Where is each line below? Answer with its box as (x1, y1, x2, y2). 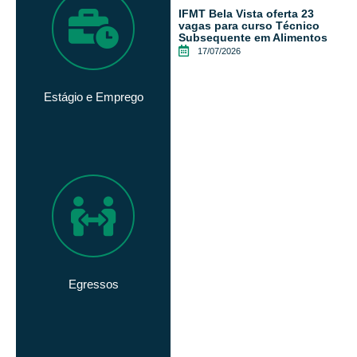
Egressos (68, 277, 119, 291)
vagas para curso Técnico (178, 18, 320, 32)
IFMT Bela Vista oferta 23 (178, 6, 314, 20)
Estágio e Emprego (43, 91, 143, 104)
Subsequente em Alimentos (178, 30, 328, 44)
